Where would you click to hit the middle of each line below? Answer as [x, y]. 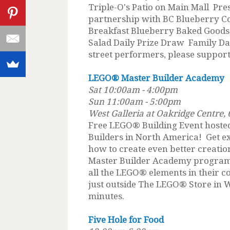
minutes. [106, 196]
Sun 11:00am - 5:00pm [136, 101]
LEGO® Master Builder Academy [156, 78]
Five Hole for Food [126, 219]
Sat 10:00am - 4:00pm [133, 89]
